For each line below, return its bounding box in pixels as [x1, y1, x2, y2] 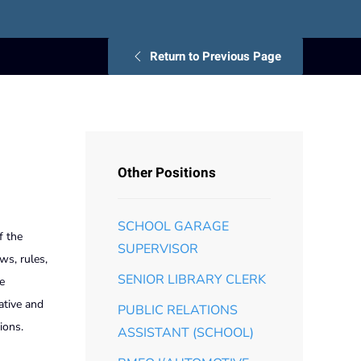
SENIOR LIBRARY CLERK [118, 270, 266, 288]
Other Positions [118, 162, 216, 183]
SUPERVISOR [118, 239, 198, 258]
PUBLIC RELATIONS [118, 301, 238, 319]
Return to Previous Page [150, 47, 281, 65]
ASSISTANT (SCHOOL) [118, 323, 254, 342]
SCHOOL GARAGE [118, 217, 229, 235]
